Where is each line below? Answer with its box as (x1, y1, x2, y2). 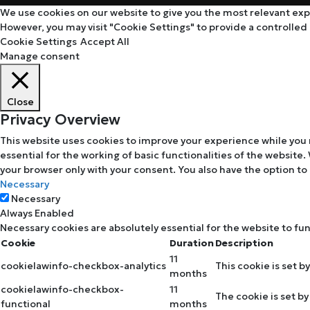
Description (215, 237, 273, 250)
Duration (170, 237, 214, 250)
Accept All (80, 35, 129, 48)
